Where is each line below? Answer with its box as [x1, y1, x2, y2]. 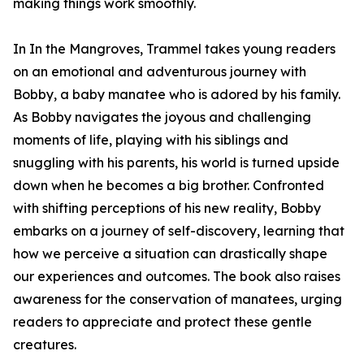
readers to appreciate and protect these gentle [13, 314, 312, 331]
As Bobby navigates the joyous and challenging [13, 109, 311, 126]
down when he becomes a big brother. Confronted [13, 177, 324, 194]
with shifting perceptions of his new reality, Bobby [13, 200, 321, 217]
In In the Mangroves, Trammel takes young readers [13, 41, 336, 58]
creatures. [13, 336, 76, 353]
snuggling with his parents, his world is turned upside [13, 154, 340, 171]
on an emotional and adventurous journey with [13, 63, 306, 80]
